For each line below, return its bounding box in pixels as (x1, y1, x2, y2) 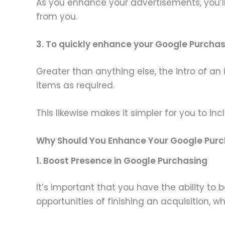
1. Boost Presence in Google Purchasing (36, 154, 209, 167)
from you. (36, 10, 77, 23)
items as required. (36, 79, 115, 91)
